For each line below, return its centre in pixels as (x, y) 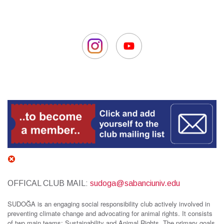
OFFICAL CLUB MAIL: (49, 183)
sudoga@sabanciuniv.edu (135, 183)
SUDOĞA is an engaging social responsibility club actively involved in (109, 204)
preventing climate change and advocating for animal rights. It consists (110, 213)
